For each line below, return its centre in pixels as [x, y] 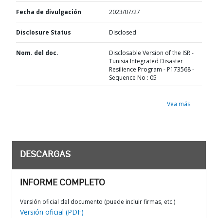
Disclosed [123, 32]
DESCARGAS [45, 155]
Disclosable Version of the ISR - [151, 53]
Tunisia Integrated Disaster [146, 61]
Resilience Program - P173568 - [152, 69]
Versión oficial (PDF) [52, 212]
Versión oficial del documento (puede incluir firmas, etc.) [98, 202]
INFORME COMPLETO [63, 183]
